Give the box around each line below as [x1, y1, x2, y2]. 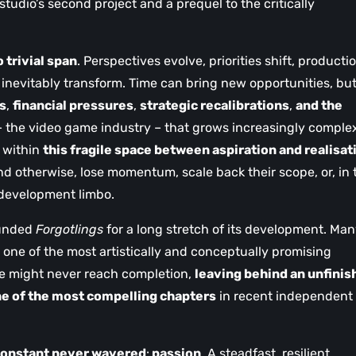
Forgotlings [36, 222, 103, 237]
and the [296, 98, 342, 113]
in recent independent [216, 288, 353, 304]
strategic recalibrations [140, 98, 289, 113]
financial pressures [13, 98, 133, 113]
